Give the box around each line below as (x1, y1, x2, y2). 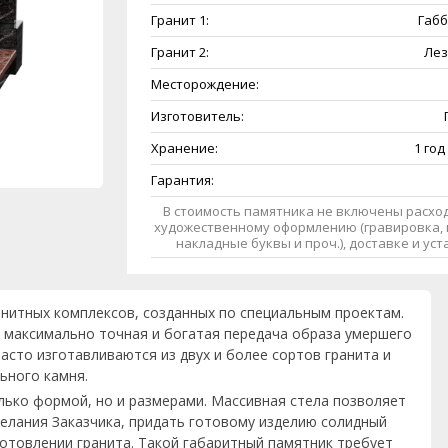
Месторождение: (150, 75, 259, 94)
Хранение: (150, 139, 218, 158)
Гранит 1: (150, 11, 209, 30)
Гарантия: (150, 171, 214, 190)
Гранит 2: (150, 43, 209, 62)
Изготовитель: (150, 107, 244, 126)
